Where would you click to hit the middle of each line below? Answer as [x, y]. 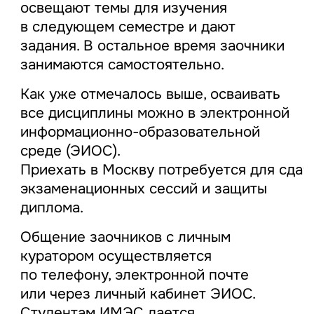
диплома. [52, 208]
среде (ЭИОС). [70, 151]
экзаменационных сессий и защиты [143, 189]
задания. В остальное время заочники [152, 46]
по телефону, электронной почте [134, 275]
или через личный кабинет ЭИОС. [137, 294]
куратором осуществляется [116, 256]
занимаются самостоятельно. [122, 65]
